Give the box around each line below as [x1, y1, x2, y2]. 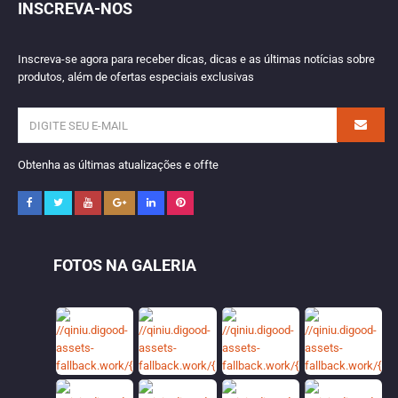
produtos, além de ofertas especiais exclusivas [18, 70, 254, 84]
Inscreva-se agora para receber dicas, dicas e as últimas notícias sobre [18, 52, 375, 66]
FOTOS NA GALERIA [53, 256, 196, 275]
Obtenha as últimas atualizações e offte [18, 158, 219, 171]
